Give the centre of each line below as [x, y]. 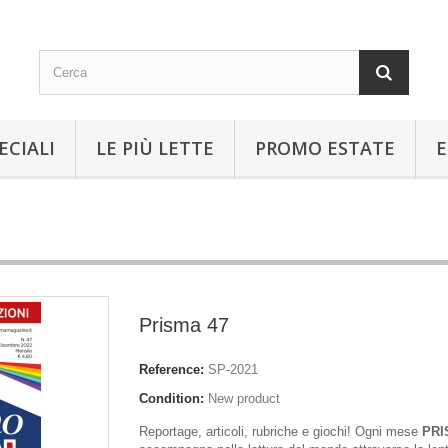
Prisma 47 [184, 325]
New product [244, 398]
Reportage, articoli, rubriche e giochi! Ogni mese [280, 431]
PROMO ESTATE [325, 148]
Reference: [171, 369]
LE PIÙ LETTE [155, 148]
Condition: [171, 398]
